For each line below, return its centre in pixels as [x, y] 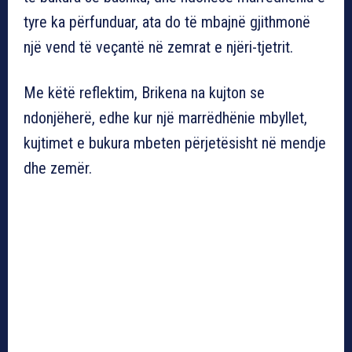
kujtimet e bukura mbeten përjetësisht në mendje [175, 143]
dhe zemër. [58, 168]
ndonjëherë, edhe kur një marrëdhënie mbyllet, [165, 117]
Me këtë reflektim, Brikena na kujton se [144, 92]
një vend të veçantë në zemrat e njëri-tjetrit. [158, 47]
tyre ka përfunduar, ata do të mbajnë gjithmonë [167, 22]
